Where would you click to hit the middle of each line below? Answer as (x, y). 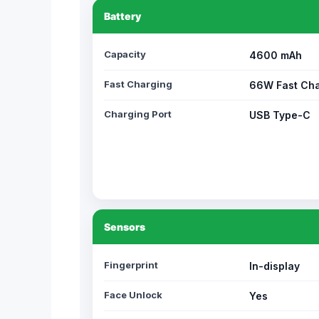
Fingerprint (131, 265)
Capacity (125, 54)
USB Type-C (280, 115)
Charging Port (138, 114)
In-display (274, 266)
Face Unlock (133, 295)
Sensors (125, 227)
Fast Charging (138, 84)
